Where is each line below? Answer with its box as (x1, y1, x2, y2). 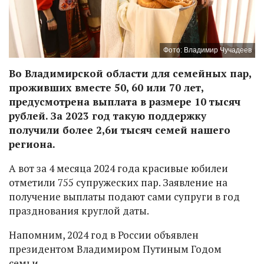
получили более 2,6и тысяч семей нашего (9, 123, 230, 137)
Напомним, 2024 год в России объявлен (9, 227, 199, 242)
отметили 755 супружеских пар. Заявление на (9, 175, 227, 189)
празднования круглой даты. (9, 203, 149, 217)
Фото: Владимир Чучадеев (163, 45, 252, 54)
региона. (9, 137, 55, 151)
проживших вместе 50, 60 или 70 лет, (9, 80, 203, 94)
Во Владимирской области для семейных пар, (9, 66, 251, 80)
